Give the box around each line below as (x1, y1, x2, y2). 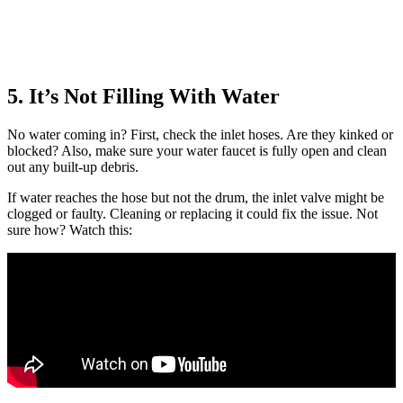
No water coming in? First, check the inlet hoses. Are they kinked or (7, 126, 393, 142)
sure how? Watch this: (7, 221, 132, 237)
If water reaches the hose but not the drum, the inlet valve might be (7, 189, 384, 205)
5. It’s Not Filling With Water (7, 85, 280, 109)
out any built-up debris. (7, 158, 139, 175)
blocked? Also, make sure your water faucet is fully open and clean (7, 142, 387, 158)
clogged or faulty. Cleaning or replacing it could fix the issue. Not (7, 205, 378, 221)
